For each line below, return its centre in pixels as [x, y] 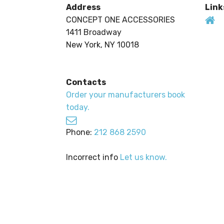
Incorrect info [93, 157]
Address [83, 7]
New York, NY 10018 [102, 45]
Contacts [86, 82]
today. [78, 107]
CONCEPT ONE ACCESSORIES [120, 20]
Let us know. [143, 157]
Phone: [80, 132]
